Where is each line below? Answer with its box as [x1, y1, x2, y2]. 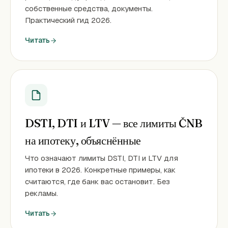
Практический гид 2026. [25, 15, 111, 25]
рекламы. [25, 188, 58, 198]
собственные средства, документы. [25, 4, 153, 13]
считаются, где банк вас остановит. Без [25, 177, 170, 186]
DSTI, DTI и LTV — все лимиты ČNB [25, 116, 203, 130]
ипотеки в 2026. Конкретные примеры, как [25, 165, 176, 175]
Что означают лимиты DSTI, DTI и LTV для [25, 153, 178, 163]
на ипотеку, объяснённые [25, 133, 141, 148]
